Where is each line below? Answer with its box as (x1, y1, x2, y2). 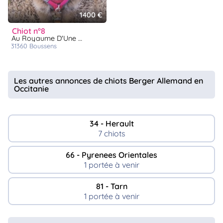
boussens (33, 42, 57, 50)
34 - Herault (89, 118, 134, 129)
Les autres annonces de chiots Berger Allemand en (14, 76, 203, 86)
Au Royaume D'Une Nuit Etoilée (16, 34, 79, 43)
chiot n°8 (17, 26, 45, 36)
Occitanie (14, 84, 49, 94)
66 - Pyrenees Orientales (66, 150, 157, 160)
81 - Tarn (96, 181, 127, 191)
